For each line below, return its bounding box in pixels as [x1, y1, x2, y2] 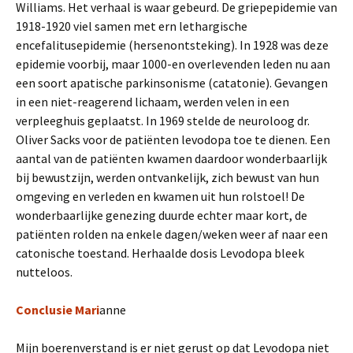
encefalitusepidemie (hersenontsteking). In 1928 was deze [16, 37, 329, 53]
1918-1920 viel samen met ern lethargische [16, 18, 247, 34]
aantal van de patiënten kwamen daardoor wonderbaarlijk [16, 150, 327, 166]
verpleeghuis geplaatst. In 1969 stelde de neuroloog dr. [16, 113, 310, 128]
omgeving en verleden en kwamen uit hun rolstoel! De [16, 188, 305, 204]
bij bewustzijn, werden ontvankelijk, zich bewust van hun [16, 169, 319, 185]
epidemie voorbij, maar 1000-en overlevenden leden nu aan [16, 56, 330, 72]
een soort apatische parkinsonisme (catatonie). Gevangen [16, 75, 328, 91]
